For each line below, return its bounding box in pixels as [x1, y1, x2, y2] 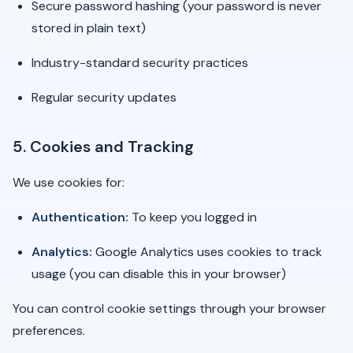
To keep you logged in [128, 209, 257, 225]
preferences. [13, 322, 85, 339]
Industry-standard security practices [32, 54, 248, 71]
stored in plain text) [32, 20, 146, 36]
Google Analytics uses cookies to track [92, 243, 322, 260]
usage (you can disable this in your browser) [32, 266, 286, 282]
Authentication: [32, 209, 128, 225]
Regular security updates [32, 89, 176, 106]
